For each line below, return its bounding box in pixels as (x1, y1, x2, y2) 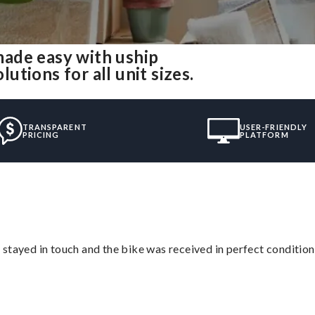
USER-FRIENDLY (239, 122, 308, 131)
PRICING (22, 129, 60, 139)
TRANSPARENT (22, 122, 87, 131)
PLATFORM (239, 129, 289, 139)
